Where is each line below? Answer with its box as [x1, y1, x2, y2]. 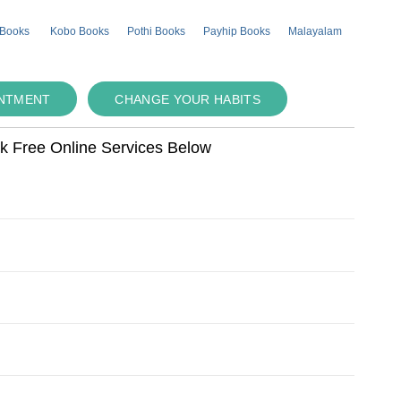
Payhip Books [203, 25, 271, 38]
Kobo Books [50, 25, 110, 38]
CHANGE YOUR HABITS [115, 92, 260, 107]
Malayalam [288, 25, 343, 38]
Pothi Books [127, 25, 186, 38]
